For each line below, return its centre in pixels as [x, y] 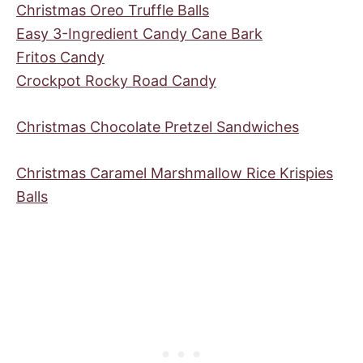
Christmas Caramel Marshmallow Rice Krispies [175, 173]
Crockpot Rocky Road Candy [116, 80]
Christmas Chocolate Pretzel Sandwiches [158, 126]
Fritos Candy [60, 57]
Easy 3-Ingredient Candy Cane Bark [139, 33]
